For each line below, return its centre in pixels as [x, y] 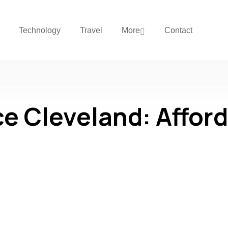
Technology [40, 31]
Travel [91, 31]
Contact [178, 31]
